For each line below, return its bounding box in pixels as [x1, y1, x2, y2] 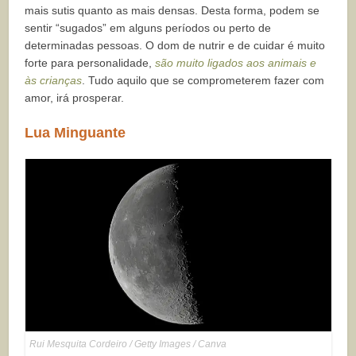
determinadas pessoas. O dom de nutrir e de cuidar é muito [25, 39, 326, 52]
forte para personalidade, [25, 56, 153, 70]
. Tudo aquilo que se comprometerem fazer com [82, 74, 325, 87]
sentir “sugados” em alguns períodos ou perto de [25, 21, 272, 35]
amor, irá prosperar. [25, 91, 125, 105]
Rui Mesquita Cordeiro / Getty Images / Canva [29, 339, 226, 350]
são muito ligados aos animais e [152, 56, 317, 70]
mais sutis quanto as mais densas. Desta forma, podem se [25, 4, 320, 17]
